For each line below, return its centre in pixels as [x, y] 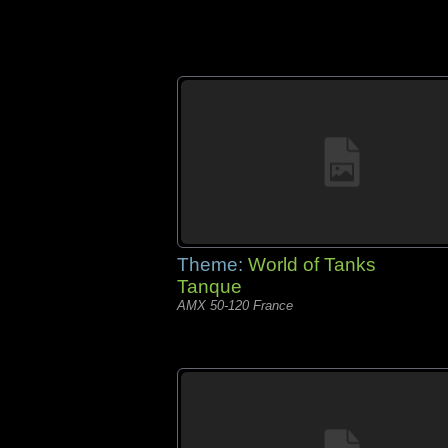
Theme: [212, 264]
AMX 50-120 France [235, 305]
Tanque [209, 286]
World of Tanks [312, 264]
